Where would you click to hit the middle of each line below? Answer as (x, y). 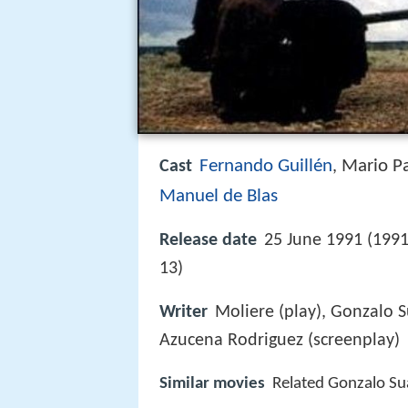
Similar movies (212, 384)
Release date (208, 241)
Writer (184, 313)
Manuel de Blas (219, 196)
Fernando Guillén (266, 166)
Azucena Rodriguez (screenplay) (280, 341)
